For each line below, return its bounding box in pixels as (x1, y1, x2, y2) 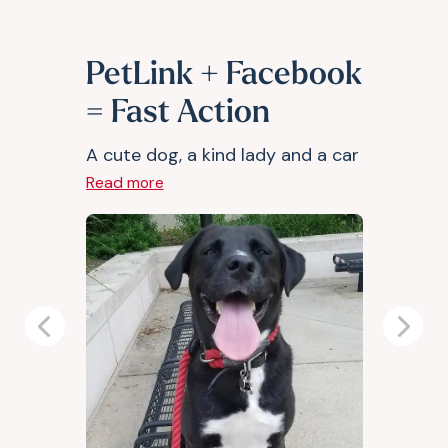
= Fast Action (85, 98, 270, 130)
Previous (43, 325, 114, 350)
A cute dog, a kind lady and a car (85, 143, 359, 167)
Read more (85, 172, 164, 193)
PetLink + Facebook (85, 60, 362, 92)
